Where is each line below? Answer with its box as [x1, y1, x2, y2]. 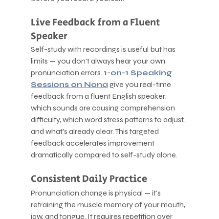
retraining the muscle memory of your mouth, [30, 199, 187, 209]
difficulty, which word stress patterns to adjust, [30, 114, 186, 124]
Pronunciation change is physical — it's [30, 188, 162, 197]
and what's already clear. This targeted [30, 126, 160, 136]
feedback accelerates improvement [30, 138, 156, 148]
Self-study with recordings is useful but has [30, 44, 177, 54]
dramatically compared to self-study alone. [30, 150, 177, 159]
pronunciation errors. [30, 67, 104, 77]
